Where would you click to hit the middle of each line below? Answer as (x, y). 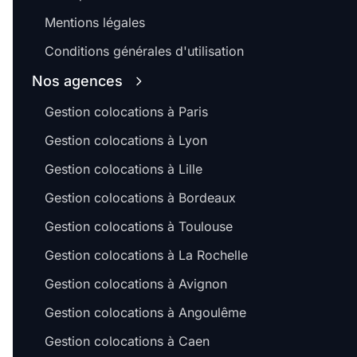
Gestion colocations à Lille (124, 169)
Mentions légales (95, 23)
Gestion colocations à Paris (126, 112)
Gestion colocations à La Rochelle (146, 255)
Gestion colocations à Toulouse (139, 227)
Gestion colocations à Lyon (126, 141)
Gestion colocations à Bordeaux (140, 198)
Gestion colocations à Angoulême (145, 313)
